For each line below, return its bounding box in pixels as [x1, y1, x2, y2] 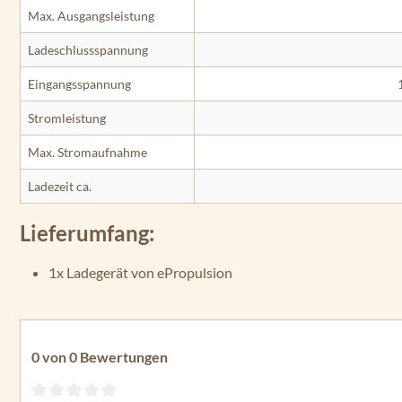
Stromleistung [28, 110, 106, 126]
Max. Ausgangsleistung [28, 8, 154, 23]
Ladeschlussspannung [28, 42, 148, 57]
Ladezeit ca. [28, 179, 92, 194]
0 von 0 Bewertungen [31, 348, 168, 365]
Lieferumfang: [20, 220, 154, 246]
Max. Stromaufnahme [28, 144, 147, 160]
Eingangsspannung [28, 76, 131, 92]
